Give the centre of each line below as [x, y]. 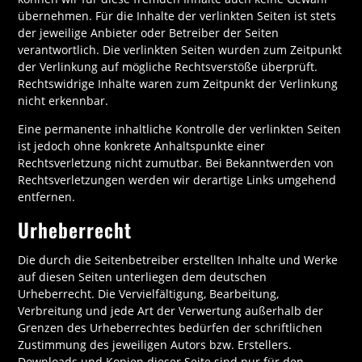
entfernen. [47, 196]
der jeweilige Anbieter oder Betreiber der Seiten [149, 32]
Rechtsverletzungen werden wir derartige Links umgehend [177, 179]
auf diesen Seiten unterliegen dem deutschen [143, 276]
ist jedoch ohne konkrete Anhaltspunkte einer [142, 145]
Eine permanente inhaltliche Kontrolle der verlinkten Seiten [180, 128]
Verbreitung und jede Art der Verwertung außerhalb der [171, 310]
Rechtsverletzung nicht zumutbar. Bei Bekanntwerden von [176, 162]
